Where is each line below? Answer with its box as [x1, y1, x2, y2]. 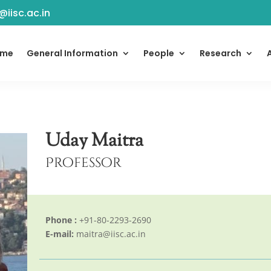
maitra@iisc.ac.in [73, 228, 146, 240]
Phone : [45, 214, 77, 226]
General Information [27, 47, 118, 60]
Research [200, 47, 241, 60]
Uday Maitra [45, 128, 143, 155]
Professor [45, 154, 122, 172]
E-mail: [45, 228, 74, 240]
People [143, 47, 174, 60]
